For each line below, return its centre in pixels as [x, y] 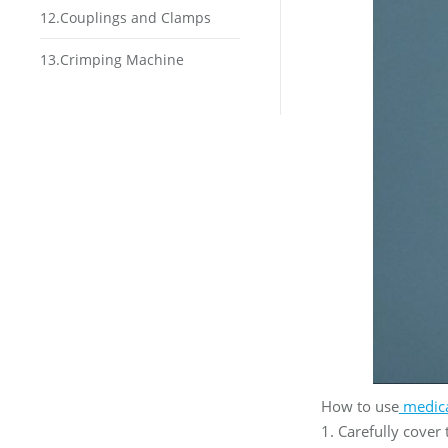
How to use [359, 406]
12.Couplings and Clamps [125, 17]
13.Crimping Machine [112, 59]
